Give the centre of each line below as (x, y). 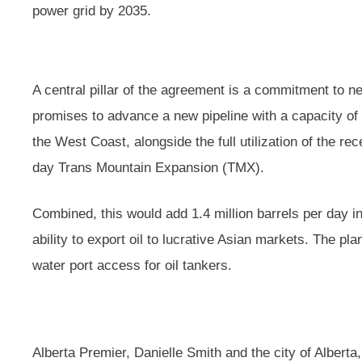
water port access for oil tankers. (132, 265)
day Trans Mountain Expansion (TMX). (148, 167)
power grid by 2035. (92, 11)
